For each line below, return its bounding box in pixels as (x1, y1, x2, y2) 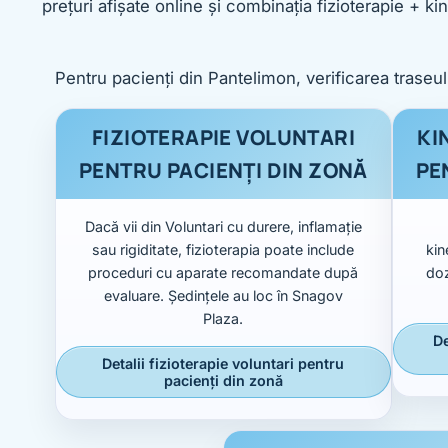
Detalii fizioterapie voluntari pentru (102, 354, 345, 372)
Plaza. (203, 309, 244, 327)
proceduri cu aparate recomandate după (88, 263, 359, 281)
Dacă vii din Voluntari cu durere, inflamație (84, 217, 362, 235)
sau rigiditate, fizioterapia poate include (92, 240, 355, 258)
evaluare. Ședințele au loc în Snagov (103, 286, 343, 304)
